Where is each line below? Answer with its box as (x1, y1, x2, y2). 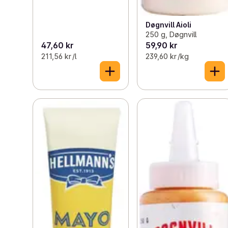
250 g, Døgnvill (146, 30, 197, 39)
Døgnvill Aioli (146, 20, 192, 29)
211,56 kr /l (41, 51, 76, 61)
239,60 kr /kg (146, 51, 189, 61)
